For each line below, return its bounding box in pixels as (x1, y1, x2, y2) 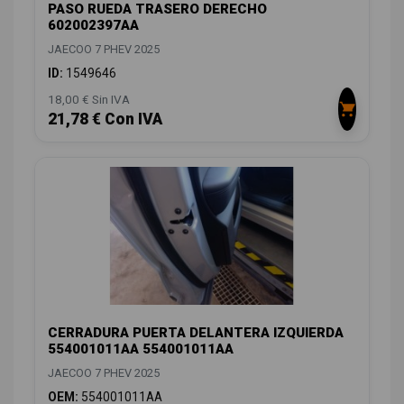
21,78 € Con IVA (48, 110, 162, 129)
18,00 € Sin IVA (48, 92, 130, 107)
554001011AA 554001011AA (48, 340, 234, 357)
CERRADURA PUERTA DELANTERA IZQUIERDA (48, 324, 344, 341)
